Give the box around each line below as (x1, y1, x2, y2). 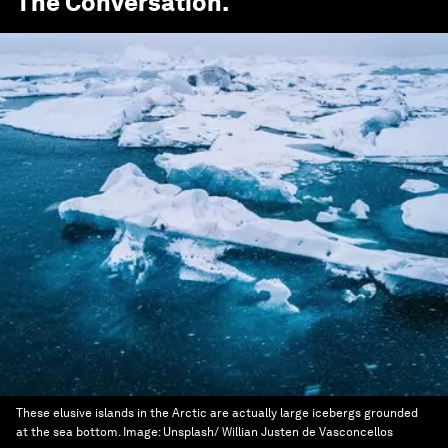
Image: (123, 425, 163, 439)
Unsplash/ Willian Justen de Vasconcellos (163, 425, 393, 439)
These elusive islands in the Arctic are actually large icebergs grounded (16, 406, 418, 420)
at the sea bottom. (16, 425, 123, 439)
